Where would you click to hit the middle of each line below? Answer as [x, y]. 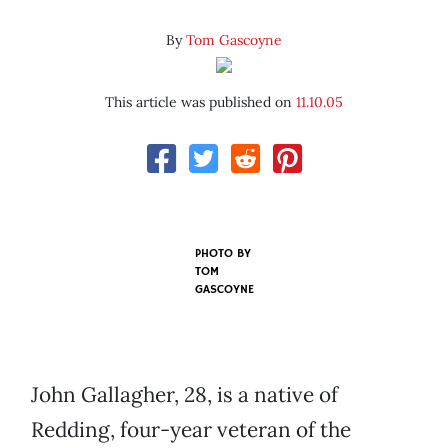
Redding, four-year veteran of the [191, 430]
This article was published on [200, 102]
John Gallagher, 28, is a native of [184, 395]
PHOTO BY [222, 254]
